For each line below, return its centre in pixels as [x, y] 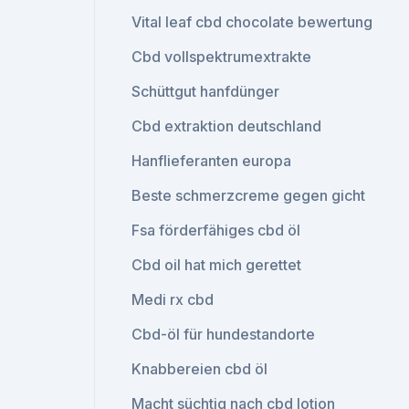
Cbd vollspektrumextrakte [222, 57]
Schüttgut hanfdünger [206, 91]
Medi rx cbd [173, 299]
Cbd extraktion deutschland [227, 126]
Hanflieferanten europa [212, 161]
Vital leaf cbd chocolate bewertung [252, 22]
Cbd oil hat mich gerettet [217, 265]
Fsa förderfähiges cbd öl [216, 230]
